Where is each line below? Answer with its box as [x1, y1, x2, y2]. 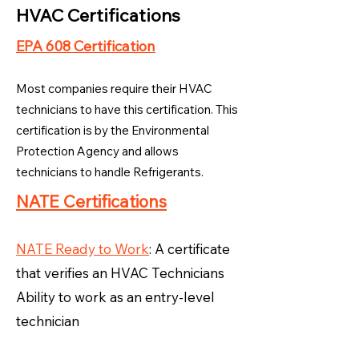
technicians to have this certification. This [16, 102, 238, 117]
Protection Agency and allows [16, 143, 179, 159]
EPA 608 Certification [16, 37, 155, 55]
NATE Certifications [16, 191, 167, 212]
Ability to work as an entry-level [16, 288, 215, 305]
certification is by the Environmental [16, 123, 209, 138]
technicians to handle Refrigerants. [16, 164, 206, 179]
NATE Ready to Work [16, 240, 149, 257]
